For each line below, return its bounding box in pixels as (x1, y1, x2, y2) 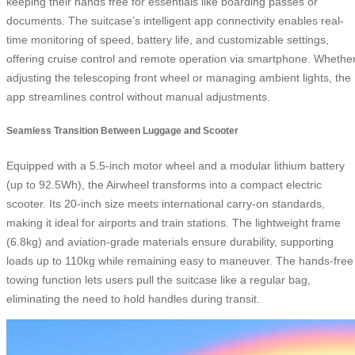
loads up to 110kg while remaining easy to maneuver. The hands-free (6, 254, 353, 267)
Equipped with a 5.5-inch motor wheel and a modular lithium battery (6, 158, 345, 172)
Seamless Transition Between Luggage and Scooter (6, 125, 239, 136)
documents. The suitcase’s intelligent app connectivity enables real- (6, 13, 344, 27)
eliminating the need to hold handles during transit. (6, 292, 260, 305)
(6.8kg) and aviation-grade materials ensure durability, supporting (6, 235, 334, 248)
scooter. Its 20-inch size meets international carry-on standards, (6, 197, 325, 210)
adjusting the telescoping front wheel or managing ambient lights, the (6, 71, 351, 84)
